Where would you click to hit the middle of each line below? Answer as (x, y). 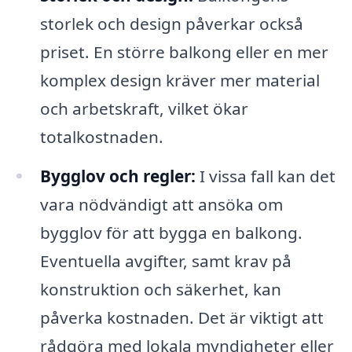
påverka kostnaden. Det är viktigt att (181, 317)
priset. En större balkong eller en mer (184, 51)
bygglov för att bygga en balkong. (171, 232)
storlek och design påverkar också (171, 23)
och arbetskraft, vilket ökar (144, 108)
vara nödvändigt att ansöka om (161, 204)
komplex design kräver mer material (180, 80)
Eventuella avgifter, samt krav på (165, 260)
